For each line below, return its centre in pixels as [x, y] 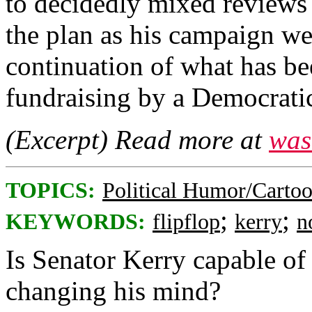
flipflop [186, 221]
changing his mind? [113, 290]
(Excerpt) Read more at [137, 139]
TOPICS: [50, 190]
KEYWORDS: [76, 221]
